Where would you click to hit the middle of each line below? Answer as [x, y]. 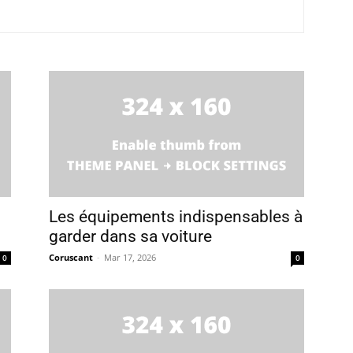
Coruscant [71, 257]
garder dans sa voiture [130, 236]
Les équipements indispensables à [176, 217]
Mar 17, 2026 [130, 257]
